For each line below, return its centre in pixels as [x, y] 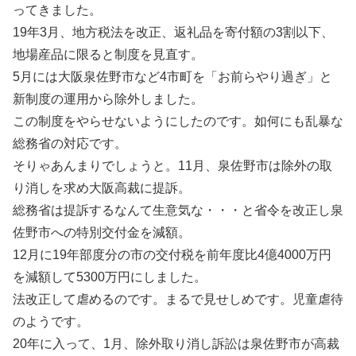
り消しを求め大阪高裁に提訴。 [102, 188]
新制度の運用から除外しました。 [108, 99]
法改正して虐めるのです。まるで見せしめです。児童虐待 [178, 299]
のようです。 [51, 321]
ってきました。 [57, 10]
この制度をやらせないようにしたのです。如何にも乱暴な [178, 121]
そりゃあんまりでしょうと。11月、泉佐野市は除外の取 [172, 166]
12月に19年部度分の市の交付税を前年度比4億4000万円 [172, 255]
